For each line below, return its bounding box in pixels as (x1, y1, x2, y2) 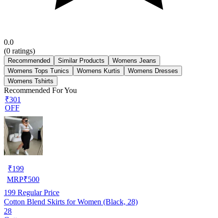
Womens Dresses (128, 67, 178, 74)
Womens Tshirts (8, 77, 54, 85)
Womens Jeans (112, 56, 156, 64)
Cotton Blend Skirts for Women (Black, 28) (4, 197, 138, 206)
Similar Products (58, 56, 105, 64)
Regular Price (16, 188, 59, 197)
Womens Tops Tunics (8, 67, 69, 74)
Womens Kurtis (77, 67, 120, 74)
